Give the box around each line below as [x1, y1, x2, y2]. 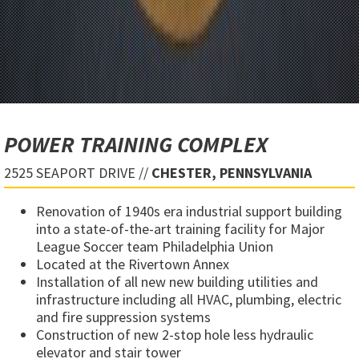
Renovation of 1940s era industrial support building [36, 202, 342, 221]
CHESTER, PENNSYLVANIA [151, 163, 312, 183]
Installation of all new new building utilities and [36, 272, 318, 292]
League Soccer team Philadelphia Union [36, 237, 273, 256]
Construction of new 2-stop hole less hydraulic [36, 325, 313, 345]
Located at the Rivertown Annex [36, 255, 229, 274]
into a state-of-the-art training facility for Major [36, 220, 325, 239]
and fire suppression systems [36, 308, 211, 327]
